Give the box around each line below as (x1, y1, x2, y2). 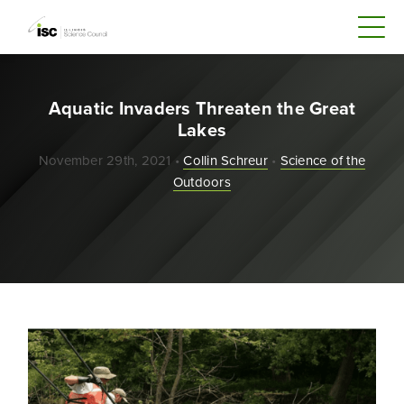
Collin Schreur (183, 151, 268, 170)
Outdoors (172, 172, 231, 191)
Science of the (280, 151, 366, 170)
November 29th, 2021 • (38, 151, 184, 170)
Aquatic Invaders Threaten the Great (48, 95, 356, 121)
